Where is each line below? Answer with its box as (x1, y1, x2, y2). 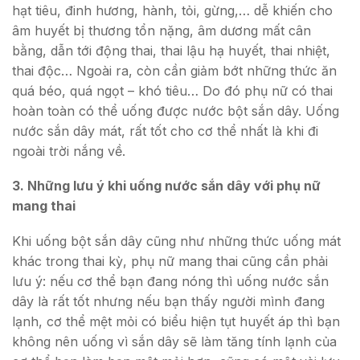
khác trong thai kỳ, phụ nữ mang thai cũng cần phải (12, 252, 328, 269)
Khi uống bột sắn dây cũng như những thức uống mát (12, 232, 341, 249)
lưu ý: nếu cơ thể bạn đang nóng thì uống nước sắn (12, 272, 329, 289)
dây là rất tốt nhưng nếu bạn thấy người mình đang (12, 292, 325, 309)
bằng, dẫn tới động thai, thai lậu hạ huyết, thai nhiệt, (12, 42, 330, 59)
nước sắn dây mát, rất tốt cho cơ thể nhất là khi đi (12, 122, 318, 139)
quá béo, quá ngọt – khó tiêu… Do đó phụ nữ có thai (12, 82, 333, 99)
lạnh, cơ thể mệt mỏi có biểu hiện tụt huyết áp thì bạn (12, 313, 340, 329)
